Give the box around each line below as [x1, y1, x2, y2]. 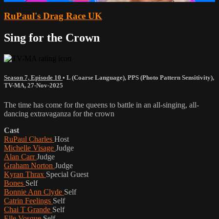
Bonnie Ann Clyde [4, 187, 64, 196]
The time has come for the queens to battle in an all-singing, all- [4, 100, 199, 109]
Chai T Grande [4, 205, 52, 214]
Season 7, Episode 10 [4, 74, 63, 82]
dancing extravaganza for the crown [4, 109, 114, 118]
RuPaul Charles [4, 134, 54, 143]
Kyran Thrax [4, 170, 46, 178]
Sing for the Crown [4, 31, 100, 44]
